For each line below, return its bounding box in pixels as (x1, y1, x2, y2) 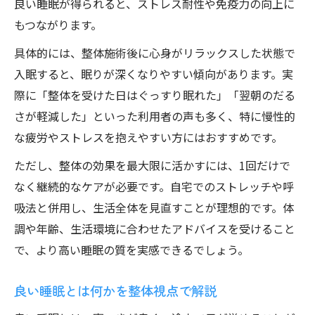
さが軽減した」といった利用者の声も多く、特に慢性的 (14, 108, 295, 124)
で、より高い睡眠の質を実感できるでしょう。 (14, 241, 249, 258)
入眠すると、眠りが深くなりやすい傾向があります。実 (14, 65, 293, 82)
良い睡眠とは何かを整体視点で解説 (14, 281, 217, 300)
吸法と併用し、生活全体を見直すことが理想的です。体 (14, 199, 294, 216)
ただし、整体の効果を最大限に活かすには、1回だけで (14, 157, 290, 174)
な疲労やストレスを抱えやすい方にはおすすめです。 (14, 129, 283, 146)
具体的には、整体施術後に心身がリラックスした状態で (14, 44, 295, 61)
